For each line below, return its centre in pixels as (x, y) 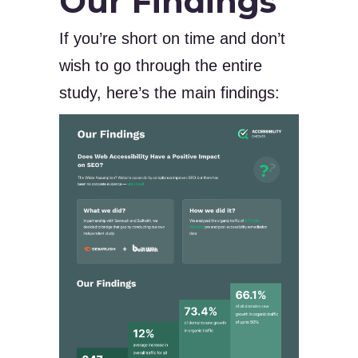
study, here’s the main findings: (169, 93)
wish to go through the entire (161, 66)
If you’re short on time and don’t (172, 38)
